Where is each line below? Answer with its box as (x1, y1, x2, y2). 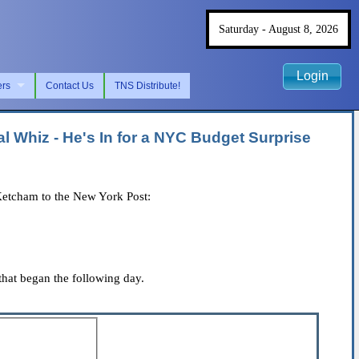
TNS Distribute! (115, 79, 180, 91)
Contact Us (46, 79, 94, 91)
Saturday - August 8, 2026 (219, 22, 338, 35)
